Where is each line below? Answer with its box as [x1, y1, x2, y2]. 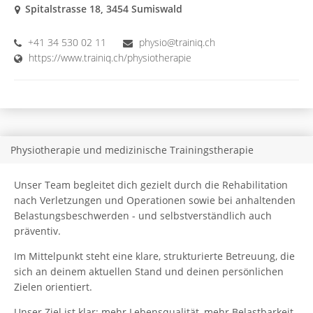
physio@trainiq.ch [138, 35, 215, 49]
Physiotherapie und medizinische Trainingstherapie [10, 143, 254, 156]
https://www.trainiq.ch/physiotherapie [28, 50, 191, 64]
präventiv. [13, 224, 61, 238]
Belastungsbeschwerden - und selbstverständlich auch [13, 208, 272, 222]
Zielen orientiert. [13, 279, 92, 293]
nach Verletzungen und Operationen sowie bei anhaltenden [13, 193, 296, 207]
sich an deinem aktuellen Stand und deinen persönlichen [13, 264, 284, 278]
